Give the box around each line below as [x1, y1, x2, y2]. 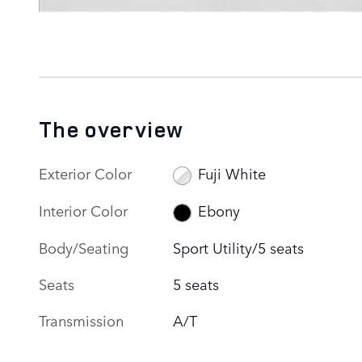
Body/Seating [39, 236, 128, 258]
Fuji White [197, 162, 266, 184]
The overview [39, 114, 184, 144]
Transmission [39, 309, 124, 330]
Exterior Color [39, 162, 132, 183]
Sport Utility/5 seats [173, 236, 305, 258]
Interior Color [39, 199, 128, 221]
